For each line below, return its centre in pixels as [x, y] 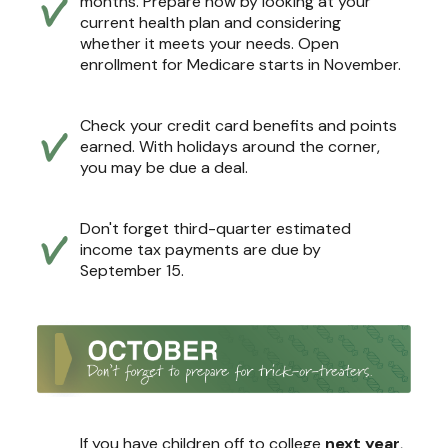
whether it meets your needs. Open [209, 44]
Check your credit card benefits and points [238, 126]
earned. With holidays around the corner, [230, 147]
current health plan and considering [210, 23]
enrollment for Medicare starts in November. [240, 65]
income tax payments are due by [200, 250]
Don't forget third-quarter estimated [215, 229]
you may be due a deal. [164, 168]
